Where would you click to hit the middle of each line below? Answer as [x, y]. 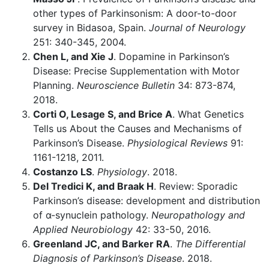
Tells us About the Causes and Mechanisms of [138, 128]
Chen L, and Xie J [73, 56]
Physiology [122, 172]
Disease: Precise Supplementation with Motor [136, 71]
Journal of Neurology [197, 28]
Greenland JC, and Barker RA [101, 244]
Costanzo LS [62, 172]
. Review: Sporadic [196, 186]
